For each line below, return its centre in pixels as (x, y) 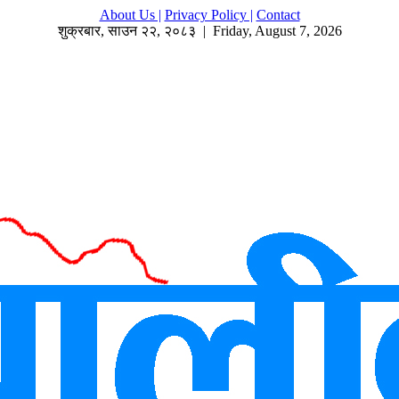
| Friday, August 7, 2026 (269, 31)
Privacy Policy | (208, 15)
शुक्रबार (79, 31)
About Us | (130, 15)
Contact (278, 15)
